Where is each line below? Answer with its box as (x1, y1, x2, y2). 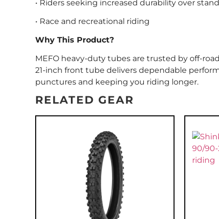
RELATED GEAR (35, 93, 134, 107)
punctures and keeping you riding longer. (35, 77, 198, 87)
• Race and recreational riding (35, 17, 150, 26)
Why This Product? (35, 35, 114, 45)
